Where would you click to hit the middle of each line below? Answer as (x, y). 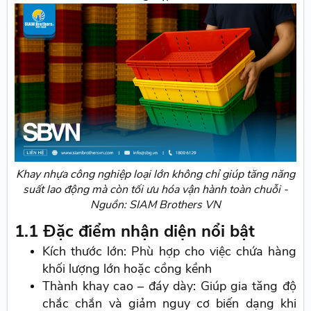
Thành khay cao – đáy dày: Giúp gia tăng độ (169, 286)
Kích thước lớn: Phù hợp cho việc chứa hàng (169, 252)
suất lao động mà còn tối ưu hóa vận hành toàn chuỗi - (155, 190)
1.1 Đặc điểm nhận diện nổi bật (135, 232)
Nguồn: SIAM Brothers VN (155, 205)
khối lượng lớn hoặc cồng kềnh (127, 269)
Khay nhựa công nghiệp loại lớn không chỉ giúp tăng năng (155, 175)
